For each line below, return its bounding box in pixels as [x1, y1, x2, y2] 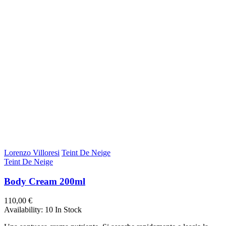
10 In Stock [45, 205, 82, 214]
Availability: [4, 205, 45, 214]
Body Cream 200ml [4, 176, 85, 187]
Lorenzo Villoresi [4, 148, 60, 157]
